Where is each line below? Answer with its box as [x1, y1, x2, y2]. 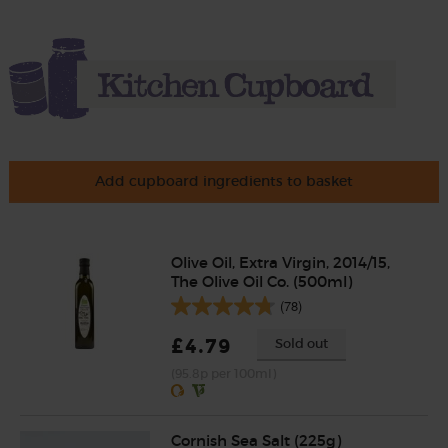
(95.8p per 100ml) [170, 367, 276, 382]
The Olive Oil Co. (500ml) [170, 272, 352, 292]
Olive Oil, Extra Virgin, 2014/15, [170, 253, 390, 273]
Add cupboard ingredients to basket [95, 172, 353, 191]
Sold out [274, 335, 328, 353]
